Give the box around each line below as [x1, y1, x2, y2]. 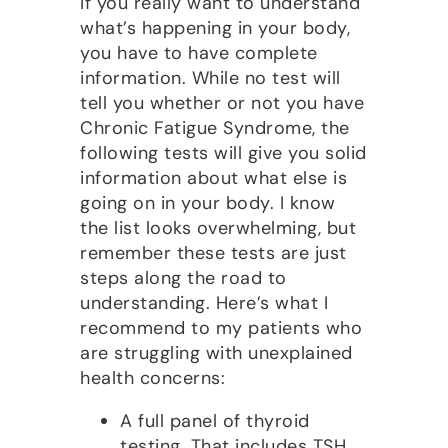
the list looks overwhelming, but [80, 215, 356, 240]
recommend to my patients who [80, 315, 362, 340]
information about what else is [80, 165, 347, 190]
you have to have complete [80, 40, 318, 65]
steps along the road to [80, 265, 287, 290]
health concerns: [80, 365, 225, 390]
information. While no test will [80, 65, 341, 90]
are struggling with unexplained [80, 340, 353, 365]
